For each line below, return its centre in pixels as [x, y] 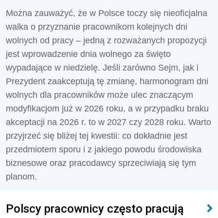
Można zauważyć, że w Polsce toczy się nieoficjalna [107, 13]
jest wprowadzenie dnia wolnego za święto [88, 54]
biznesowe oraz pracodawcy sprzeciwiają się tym [101, 163]
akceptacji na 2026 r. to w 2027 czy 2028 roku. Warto [109, 122]
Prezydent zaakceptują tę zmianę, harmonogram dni [107, 81]
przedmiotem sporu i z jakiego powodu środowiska [104, 149]
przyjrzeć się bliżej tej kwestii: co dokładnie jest [97, 136]
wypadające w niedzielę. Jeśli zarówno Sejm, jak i [102, 68]
